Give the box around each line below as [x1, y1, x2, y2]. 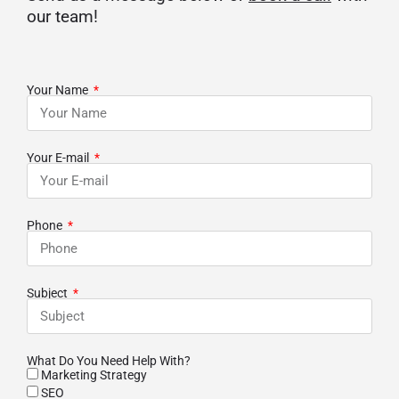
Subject [27, 286, 70, 301]
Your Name [27, 83, 91, 98]
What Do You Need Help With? [27, 354, 191, 369]
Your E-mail [27, 151, 92, 166]
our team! [27, 6, 98, 28]
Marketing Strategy [41, 368, 147, 383]
